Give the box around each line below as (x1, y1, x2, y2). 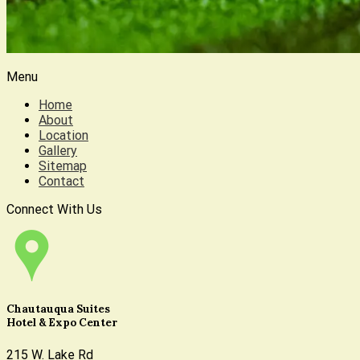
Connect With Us (6, 202, 102, 218)
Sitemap (39, 158, 87, 174)
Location (39, 128, 88, 144)
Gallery (39, 143, 77, 159)
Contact (39, 174, 84, 190)
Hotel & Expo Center (6, 316, 117, 330)
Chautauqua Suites (6, 302, 110, 317)
